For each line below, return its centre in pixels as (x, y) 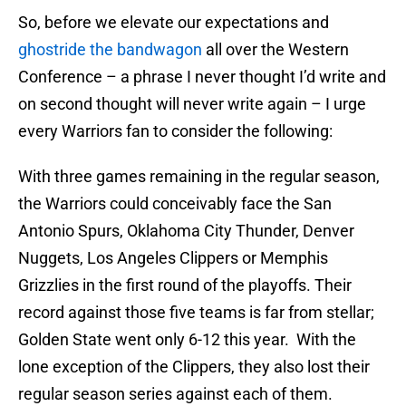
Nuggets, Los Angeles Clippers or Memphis (173, 258)
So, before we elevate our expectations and (174, 23)
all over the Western (275, 50)
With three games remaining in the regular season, (199, 177)
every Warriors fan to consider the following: (175, 131)
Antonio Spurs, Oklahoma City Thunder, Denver (186, 231)
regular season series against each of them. (175, 394)
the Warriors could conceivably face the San (175, 204)
